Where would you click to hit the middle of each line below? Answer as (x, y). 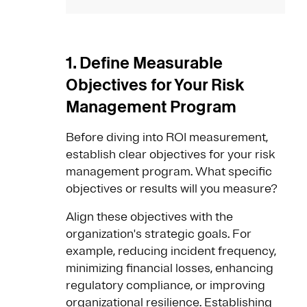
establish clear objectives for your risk (170, 155)
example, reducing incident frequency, (171, 251)
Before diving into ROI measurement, (167, 137)
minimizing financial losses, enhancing (170, 268)
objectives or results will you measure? (173, 189)
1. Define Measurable (144, 63)
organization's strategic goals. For (159, 234)
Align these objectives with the (149, 217)
